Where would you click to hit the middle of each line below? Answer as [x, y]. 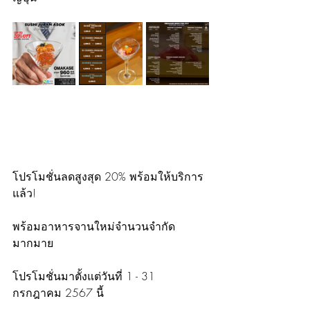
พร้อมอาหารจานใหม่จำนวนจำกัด [94, 226]
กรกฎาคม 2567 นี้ [58, 293]
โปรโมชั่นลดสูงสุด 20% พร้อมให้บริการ [108, 176]
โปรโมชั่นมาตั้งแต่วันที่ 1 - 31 [85, 276]
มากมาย [33, 243]
